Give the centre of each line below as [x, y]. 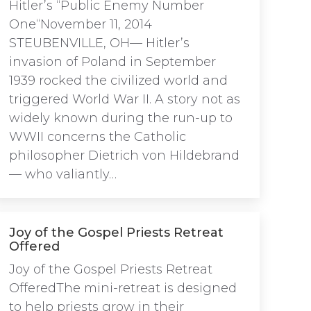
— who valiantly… [63, 174]
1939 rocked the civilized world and [118, 81]
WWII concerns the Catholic [98, 137]
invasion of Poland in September [112, 62]
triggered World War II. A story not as [125, 99]
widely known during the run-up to [121, 118]
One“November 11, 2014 [81, 24]
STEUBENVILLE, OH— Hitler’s [99, 43]
